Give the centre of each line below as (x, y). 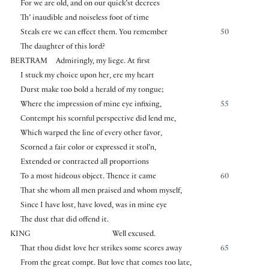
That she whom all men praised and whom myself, (101, 192)
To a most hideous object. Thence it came (88, 177)
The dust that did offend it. (64, 221)
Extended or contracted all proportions (84, 163)
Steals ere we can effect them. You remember (94, 33)
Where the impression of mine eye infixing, (91, 105)
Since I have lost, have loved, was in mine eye (93, 206)
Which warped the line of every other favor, (91, 134)
